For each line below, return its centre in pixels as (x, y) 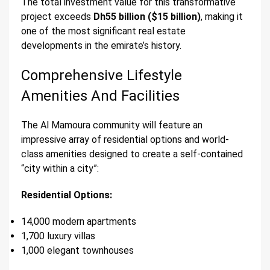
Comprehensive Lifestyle (102, 76)
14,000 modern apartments (79, 222)
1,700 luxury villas (58, 236)
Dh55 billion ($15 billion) (147, 17)
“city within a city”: (60, 169)
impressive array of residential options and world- (125, 140)
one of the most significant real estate (103, 31)
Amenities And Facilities (100, 96)
